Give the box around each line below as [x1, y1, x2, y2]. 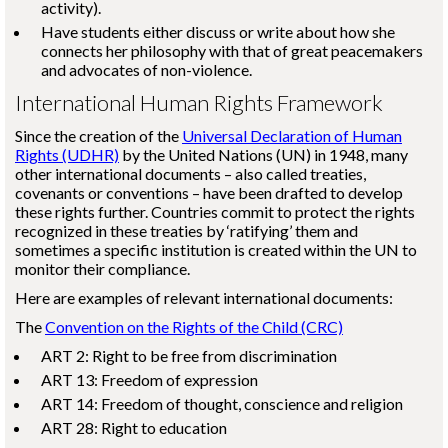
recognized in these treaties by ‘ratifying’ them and [15, 221, 358, 240]
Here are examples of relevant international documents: [15, 288, 393, 307]
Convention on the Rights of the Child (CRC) [45, 317, 343, 336]
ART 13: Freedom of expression [41, 370, 258, 389]
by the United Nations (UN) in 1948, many [119, 145, 408, 164]
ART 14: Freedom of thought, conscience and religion [41, 394, 403, 413]
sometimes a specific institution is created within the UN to [15, 240, 417, 259]
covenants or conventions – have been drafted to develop [15, 183, 403, 202]
